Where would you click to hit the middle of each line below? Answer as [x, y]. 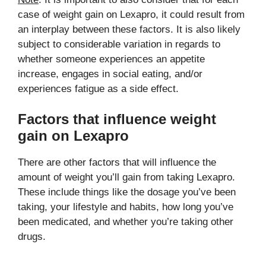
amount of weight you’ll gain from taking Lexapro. [126, 177]
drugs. [32, 237]
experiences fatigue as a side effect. [98, 88]
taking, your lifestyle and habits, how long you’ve [126, 207]
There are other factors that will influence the [117, 162]
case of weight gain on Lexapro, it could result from [131, 14]
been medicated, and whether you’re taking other [126, 222]
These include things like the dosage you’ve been [127, 192]
